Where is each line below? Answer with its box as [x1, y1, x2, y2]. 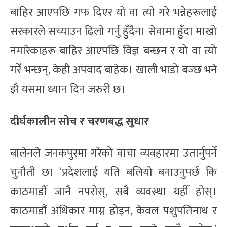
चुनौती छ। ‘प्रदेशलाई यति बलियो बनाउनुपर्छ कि [10, 163, 217, 182]
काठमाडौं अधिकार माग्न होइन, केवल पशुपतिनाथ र [10, 201, 217, 220]
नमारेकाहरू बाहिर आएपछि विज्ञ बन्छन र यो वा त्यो [10, 41, 217, 60]
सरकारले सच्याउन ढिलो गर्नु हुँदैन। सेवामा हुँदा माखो [10, 22, 217, 41]
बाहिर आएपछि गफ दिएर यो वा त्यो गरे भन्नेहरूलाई [10, 3, 217, 22]
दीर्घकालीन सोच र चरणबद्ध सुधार [10, 111, 149, 131]
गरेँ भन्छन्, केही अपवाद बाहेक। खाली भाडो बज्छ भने [10, 60, 217, 80]
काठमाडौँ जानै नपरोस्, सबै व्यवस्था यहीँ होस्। [10, 182, 217, 201]
